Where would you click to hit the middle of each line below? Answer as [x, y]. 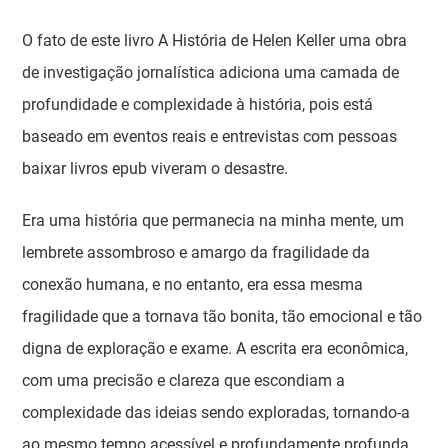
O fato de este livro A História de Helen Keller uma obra [215, 40]
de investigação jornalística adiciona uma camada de [211, 72]
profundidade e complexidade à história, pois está [198, 104]
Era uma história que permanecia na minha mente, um [213, 220]
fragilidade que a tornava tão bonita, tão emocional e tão [222, 316]
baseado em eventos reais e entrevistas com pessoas [210, 136]
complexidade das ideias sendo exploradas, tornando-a [216, 412]
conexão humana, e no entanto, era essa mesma [193, 284]
